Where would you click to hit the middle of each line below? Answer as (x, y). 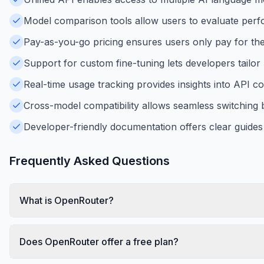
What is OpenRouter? (67, 200)
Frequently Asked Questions (90, 161)
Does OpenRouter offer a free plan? (99, 241)
